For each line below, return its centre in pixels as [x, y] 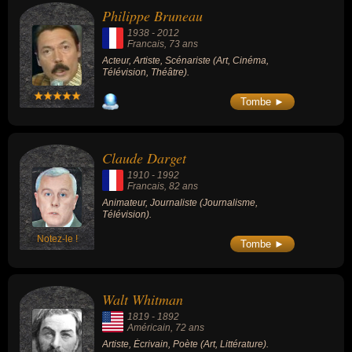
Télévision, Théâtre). [146, 73]
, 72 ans [187, 328]
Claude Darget [144, 158]
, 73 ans [181, 44]
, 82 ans [181, 186]
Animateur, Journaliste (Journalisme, [180, 202]
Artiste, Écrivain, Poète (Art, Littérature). [185, 345]
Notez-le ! [57, 238]
